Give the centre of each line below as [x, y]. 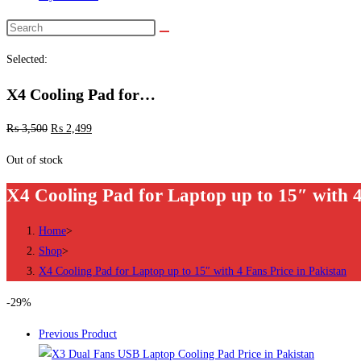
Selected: [27, 59]
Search [21, 27]
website [23, 67]
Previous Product [78, 334]
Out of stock [35, 160]
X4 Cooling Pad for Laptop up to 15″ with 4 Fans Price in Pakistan [193, 271]
